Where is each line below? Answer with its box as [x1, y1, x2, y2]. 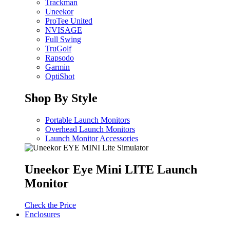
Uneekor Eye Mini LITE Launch [25, 162, 197, 176]
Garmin [45, 63, 70, 72]
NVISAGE [45, 26, 82, 35]
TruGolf [45, 44, 71, 53]
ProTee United [45, 16, 92, 26]
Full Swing [45, 35, 81, 44]
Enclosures [25, 209, 60, 219]
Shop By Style [25, 91, 98, 105]
